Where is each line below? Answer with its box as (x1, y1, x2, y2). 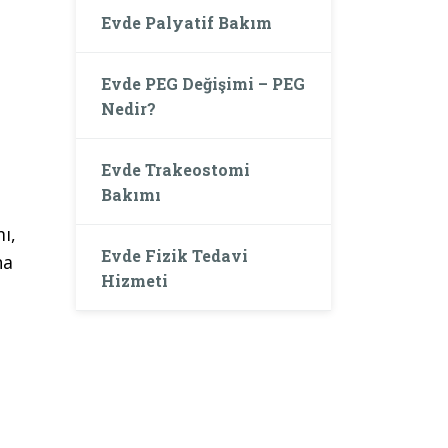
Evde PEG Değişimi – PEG (101, 72, 305, 94)
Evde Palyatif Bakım (101, 11, 272, 33)
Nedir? (101, 97, 156, 119)
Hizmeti (101, 269, 168, 291)
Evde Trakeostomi (101, 158, 250, 180)
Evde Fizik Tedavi (101, 244, 248, 266)
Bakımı (101, 183, 161, 205)
